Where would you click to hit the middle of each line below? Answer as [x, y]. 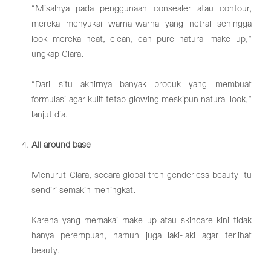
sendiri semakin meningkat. [84, 190]
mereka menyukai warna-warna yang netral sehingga [142, 24]
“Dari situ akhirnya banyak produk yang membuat [142, 84]
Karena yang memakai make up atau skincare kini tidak [142, 220]
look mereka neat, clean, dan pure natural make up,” [142, 39]
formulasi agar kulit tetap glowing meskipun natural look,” [142, 100]
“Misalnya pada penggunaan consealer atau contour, [142, 9]
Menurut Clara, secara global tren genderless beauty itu [142, 175]
